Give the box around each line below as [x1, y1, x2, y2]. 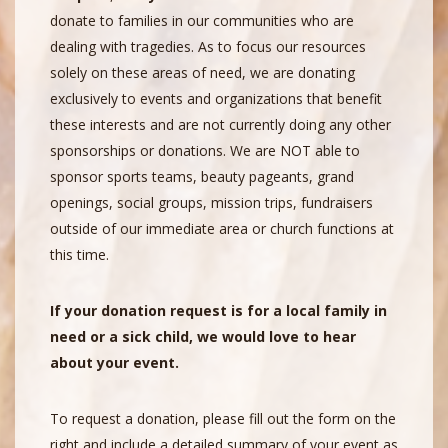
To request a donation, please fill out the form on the [50, 408, 396, 428]
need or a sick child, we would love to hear [50, 326, 356, 346]
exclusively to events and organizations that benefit [50, 88, 382, 108]
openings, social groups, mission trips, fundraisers [50, 192, 373, 212]
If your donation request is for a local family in [50, 300, 387, 320]
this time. [50, 244, 109, 264]
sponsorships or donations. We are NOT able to [50, 140, 360, 160]
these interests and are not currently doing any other [50, 114, 391, 134]
